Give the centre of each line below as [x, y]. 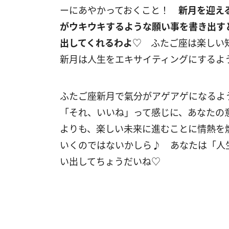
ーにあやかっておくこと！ [119, 10]
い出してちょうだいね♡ [110, 162]
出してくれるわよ [96, 43]
